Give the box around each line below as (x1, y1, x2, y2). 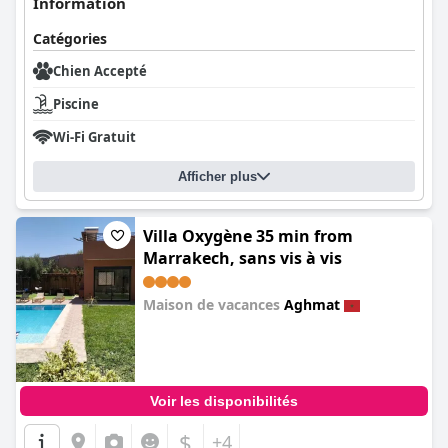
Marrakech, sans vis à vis (143, 247, 342, 269)
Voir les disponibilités (150, 393, 298, 409)
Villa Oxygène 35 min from (143, 225, 353, 247)
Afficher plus (178, 169, 257, 184)
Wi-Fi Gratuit (53, 128, 136, 146)
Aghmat (284, 295, 340, 314)
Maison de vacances (143, 295, 284, 314)
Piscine (53, 95, 99, 113)
